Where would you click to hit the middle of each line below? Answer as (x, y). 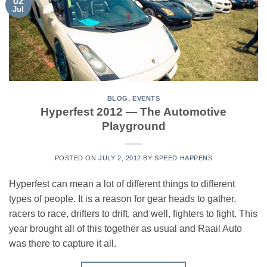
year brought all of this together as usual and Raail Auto (125, 229)
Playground (133, 126)
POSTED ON (77, 158)
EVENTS (146, 98)
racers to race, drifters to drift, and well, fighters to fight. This (133, 214)
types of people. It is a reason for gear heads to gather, (122, 199)
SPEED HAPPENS (184, 158)
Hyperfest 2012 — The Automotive (133, 112)
